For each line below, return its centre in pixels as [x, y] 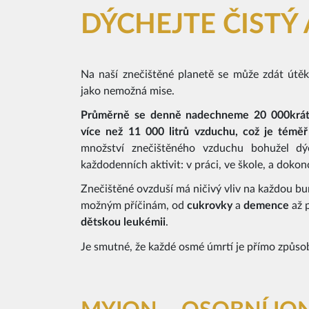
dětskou [102, 222]
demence [268, 206]
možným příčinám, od [134, 206]
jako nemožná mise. [128, 91]
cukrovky [211, 206]
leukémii [144, 222]
